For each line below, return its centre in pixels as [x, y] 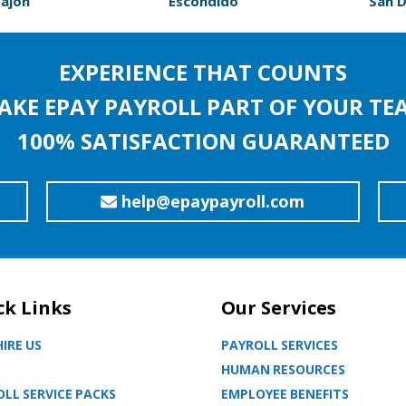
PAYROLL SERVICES [280, 345]
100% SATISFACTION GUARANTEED [203, 141]
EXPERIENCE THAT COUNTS [203, 72]
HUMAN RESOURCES [283, 369]
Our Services [279, 308]
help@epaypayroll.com [211, 201]
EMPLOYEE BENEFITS [285, 394]
